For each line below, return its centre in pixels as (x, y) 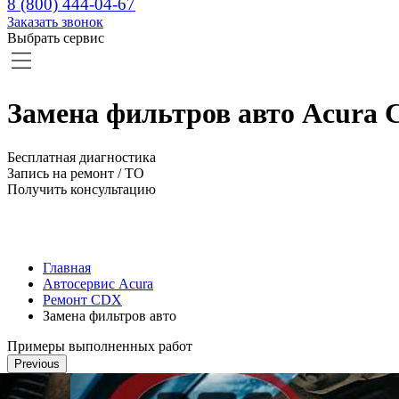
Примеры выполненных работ (100, 346)
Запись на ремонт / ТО (76, 173)
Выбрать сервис (56, 38)
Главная (67, 267)
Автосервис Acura (98, 283)
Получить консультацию (81, 189)
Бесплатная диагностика (81, 157)
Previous (37, 363)
